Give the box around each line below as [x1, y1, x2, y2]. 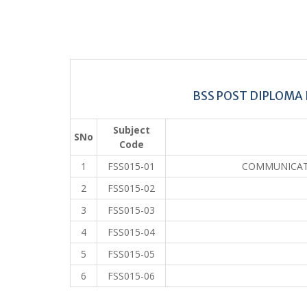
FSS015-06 [108, 269, 155, 282]
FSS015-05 [108, 247, 155, 260]
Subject [112, 123, 150, 136]
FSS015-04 [108, 225, 155, 238]
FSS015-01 [108, 159, 155, 173]
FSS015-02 [108, 181, 155, 195]
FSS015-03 [108, 203, 155, 217]
